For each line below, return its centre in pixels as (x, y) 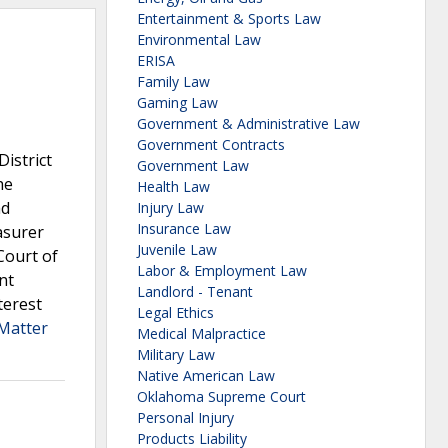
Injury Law (170, 208)
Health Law (173, 187)
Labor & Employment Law (222, 271)
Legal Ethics (175, 313)
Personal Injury (185, 418)
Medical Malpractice (201, 334)
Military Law (176, 355)
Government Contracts (211, 145)
